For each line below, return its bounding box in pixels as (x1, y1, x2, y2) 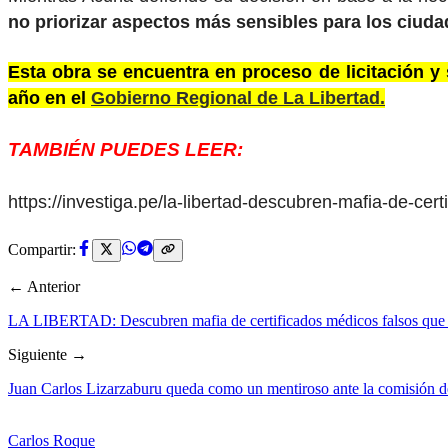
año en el (8, 88, 91, 109)
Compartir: (8, 241, 76, 259)
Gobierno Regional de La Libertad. (91, 88, 385, 109)
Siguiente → (8, 345, 87, 363)
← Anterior (8, 277, 80, 295)
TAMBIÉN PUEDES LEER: (8, 139, 248, 161)
